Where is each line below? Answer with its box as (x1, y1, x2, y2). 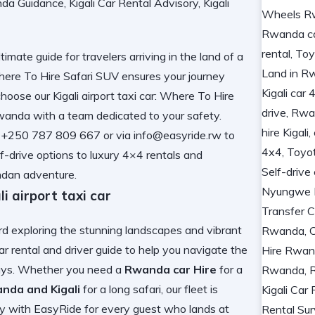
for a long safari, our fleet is (80, 281, 218, 296)
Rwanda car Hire (124, 262, 217, 276)
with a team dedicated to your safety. (30, 108, 221, 122)
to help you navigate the (122, 242, 247, 257)
